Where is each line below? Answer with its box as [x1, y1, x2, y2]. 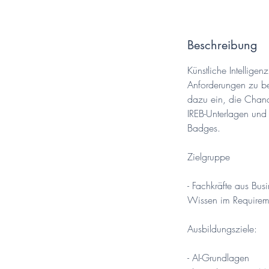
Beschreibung [187, 37, 258, 53]
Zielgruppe [187, 150, 230, 163]
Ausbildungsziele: [187, 222, 257, 235]
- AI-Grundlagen [187, 250, 249, 264]
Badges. [187, 121, 220, 134]
